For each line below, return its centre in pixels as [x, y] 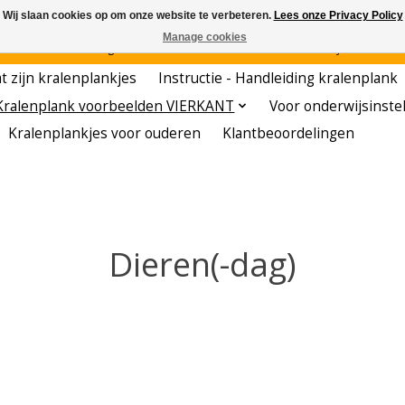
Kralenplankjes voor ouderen [105, 134]
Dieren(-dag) [202, 264]
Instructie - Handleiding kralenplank [278, 78]
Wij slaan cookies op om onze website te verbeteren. [138, 15]
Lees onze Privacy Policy [338, 15]
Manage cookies [205, 37]
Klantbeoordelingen [289, 134]
